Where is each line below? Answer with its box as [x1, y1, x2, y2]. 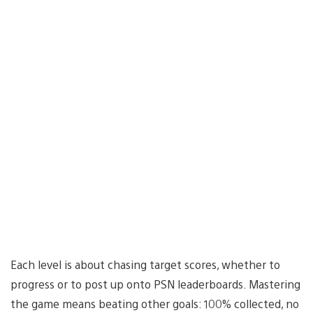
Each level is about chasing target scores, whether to [10, 256, 280, 272]
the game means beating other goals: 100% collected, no [10, 296, 299, 311]
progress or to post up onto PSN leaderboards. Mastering [10, 276, 300, 291]
